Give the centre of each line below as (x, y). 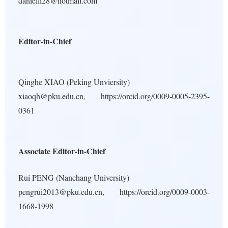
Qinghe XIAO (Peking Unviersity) (74, 82)
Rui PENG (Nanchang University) (74, 177)
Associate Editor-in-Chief (62, 151)
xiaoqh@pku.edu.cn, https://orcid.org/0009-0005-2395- (114, 96)
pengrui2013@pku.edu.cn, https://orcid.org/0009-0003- (114, 192)
